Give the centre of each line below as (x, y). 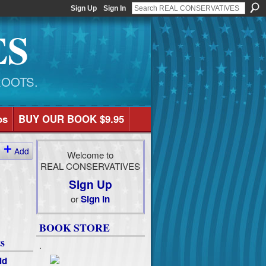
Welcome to (90, 154)
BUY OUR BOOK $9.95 (71, 119)
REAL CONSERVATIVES (90, 165)
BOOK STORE (74, 228)
